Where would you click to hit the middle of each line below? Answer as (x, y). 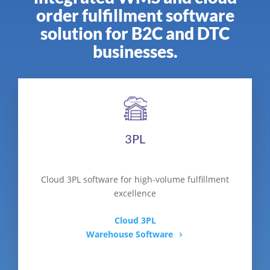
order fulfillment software (135, 15)
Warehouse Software (129, 234)
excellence (135, 193)
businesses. (135, 51)
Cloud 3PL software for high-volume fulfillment (135, 179)
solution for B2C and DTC (135, 33)
